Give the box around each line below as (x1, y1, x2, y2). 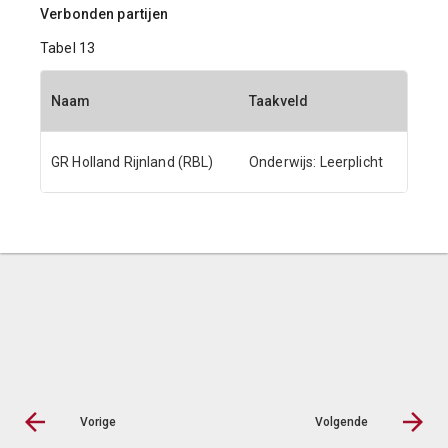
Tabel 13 (40, 40, 96, 56)
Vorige (80, 415, 116, 429)
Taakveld (249, 93, 309, 109)
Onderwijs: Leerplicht (249, 154, 383, 170)
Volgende (315, 415, 368, 429)
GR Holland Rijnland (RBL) (51, 154, 214, 170)
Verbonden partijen (40, 6, 169, 22)
